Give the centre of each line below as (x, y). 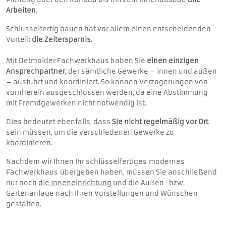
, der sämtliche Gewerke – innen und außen (141, 71)
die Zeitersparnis (61, 39)
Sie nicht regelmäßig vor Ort (160, 122)
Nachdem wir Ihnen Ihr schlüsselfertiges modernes (95, 161)
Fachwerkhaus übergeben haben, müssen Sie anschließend (111, 172)
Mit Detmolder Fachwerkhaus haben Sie (76, 61)
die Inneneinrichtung (75, 183)
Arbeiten (21, 10)
